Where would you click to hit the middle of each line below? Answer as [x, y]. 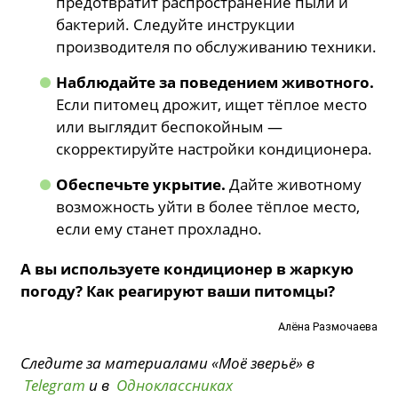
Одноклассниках [175, 385]
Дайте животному [294, 185]
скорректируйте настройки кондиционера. [215, 149]
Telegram [55, 385]
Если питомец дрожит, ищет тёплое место [212, 105]
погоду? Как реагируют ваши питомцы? [178, 291]
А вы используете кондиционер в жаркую [187, 269]
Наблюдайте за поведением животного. [215, 83]
